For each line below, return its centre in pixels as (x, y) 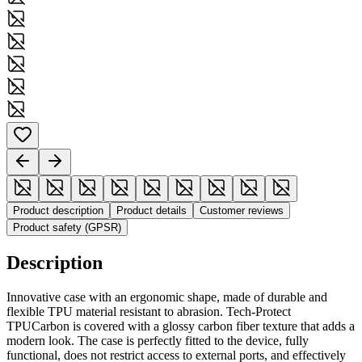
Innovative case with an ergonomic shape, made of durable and (167, 297)
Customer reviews (242, 210)
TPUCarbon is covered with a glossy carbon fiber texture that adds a (181, 326)
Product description (58, 210)
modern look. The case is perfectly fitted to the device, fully (158, 340)
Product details (152, 210)
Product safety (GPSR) (67, 227)
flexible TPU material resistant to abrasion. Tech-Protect (149, 311)
